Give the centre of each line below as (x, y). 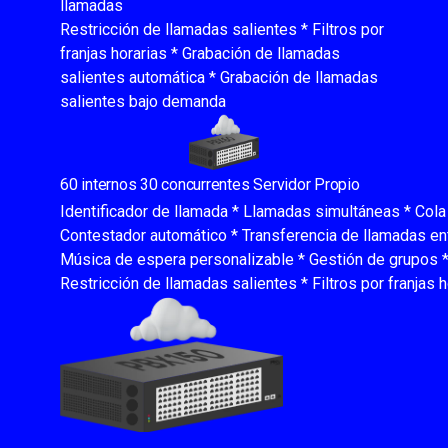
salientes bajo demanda (143, 102)
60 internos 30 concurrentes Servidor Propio (212, 184)
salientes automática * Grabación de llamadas (219, 78)
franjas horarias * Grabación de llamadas (200, 54)
